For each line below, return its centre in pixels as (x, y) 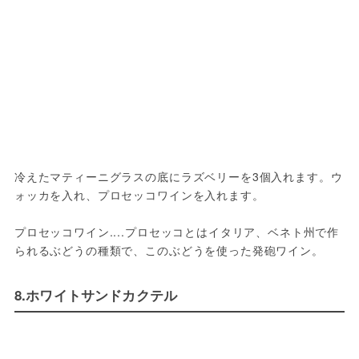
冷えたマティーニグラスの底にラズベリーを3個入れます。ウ (178, 177)
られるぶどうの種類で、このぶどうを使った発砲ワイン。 (169, 250)
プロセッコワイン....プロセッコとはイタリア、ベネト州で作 (177, 232)
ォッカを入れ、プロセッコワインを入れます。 (139, 195)
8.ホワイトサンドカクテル (96, 295)
